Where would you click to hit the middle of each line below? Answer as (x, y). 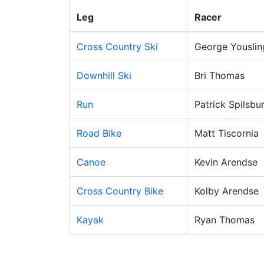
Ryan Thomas (225, 220)
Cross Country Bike (120, 191)
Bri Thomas (220, 75)
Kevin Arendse (226, 162)
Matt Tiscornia (227, 133)
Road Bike (99, 133)
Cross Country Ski (117, 47)
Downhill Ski (104, 75)
